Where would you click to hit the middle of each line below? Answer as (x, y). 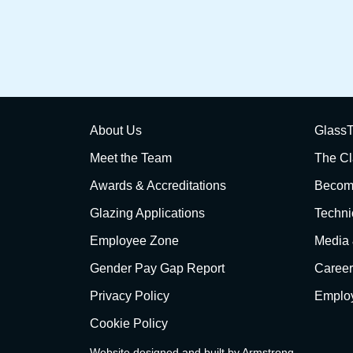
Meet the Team (131, 158)
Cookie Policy (129, 323)
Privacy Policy (130, 295)
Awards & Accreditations (158, 185)
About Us (116, 130)
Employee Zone (134, 240)
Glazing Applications (147, 213)
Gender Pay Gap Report (157, 268)
